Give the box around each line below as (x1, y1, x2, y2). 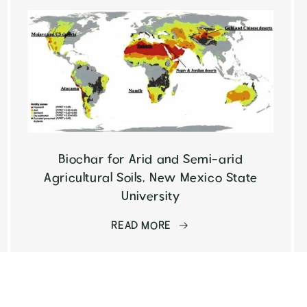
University (121, 188, 180, 206)
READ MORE (111, 218, 171, 234)
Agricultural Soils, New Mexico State (44, 169, 258, 187)
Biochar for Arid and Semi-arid (58, 151, 243, 169)
